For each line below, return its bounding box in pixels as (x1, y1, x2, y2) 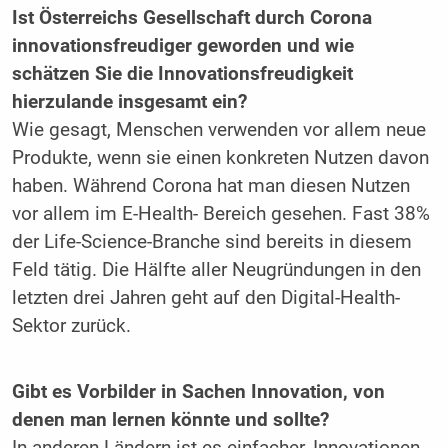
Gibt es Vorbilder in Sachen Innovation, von (11, 380, 385, 403)
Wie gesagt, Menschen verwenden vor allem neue (11, 119, 426, 142)
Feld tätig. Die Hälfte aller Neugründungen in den (11, 259, 421, 282)
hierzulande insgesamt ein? (11, 91, 247, 114)
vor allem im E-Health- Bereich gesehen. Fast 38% (11, 203, 430, 226)
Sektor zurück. (11, 315, 131, 338)
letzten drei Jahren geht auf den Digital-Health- (11, 287, 400, 310)
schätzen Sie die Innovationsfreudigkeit (11, 63, 353, 86)
